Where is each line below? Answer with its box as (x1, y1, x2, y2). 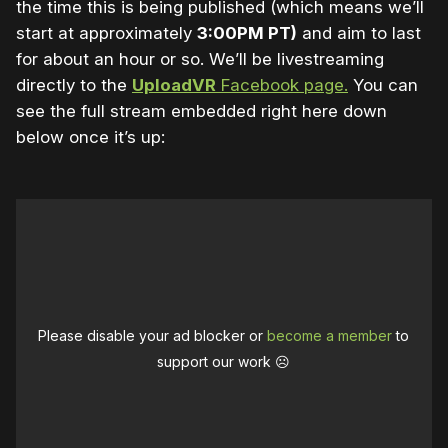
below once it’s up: (16, 127, 165, 148)
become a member (267, 327, 393, 345)
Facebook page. (216, 75, 348, 96)
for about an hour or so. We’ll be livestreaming (16, 49, 384, 70)
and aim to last (297, 23, 421, 44)
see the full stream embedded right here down (16, 101, 387, 122)
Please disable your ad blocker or (38, 327, 268, 345)
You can (348, 75, 418, 96)
